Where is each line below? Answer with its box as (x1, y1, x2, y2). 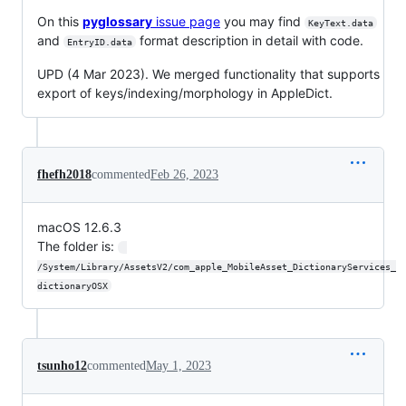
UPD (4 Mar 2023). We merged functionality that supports (37, 65, 380, 82)
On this (37, 13, 82, 29)
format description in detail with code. (135, 32, 363, 48)
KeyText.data (307, 17, 373, 28)
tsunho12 (37, 358, 87, 372)
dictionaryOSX (37, 280, 108, 291)
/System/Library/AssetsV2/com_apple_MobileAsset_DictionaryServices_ (37, 261, 396, 272)
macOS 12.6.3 (37, 218, 121, 235)
